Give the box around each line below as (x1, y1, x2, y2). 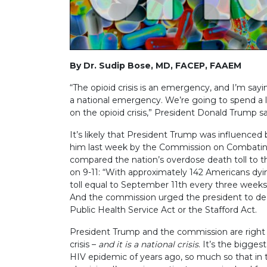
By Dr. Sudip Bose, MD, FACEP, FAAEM (70, 60, 241, 71)
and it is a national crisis (98, 238, 198, 250)
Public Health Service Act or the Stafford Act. (70, 204, 257, 215)
